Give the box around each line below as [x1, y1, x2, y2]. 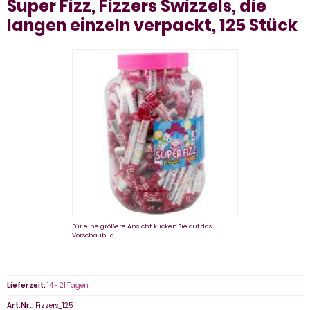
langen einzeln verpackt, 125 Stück [7, 13, 298, 37]
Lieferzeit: [7, 280, 46, 291]
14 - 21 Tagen [47, 280, 89, 291]
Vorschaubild [72, 230, 114, 239]
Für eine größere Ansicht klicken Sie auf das [72, 221, 212, 230]
